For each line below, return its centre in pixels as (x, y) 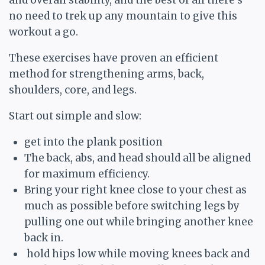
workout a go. (45, 32)
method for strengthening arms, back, (106, 74)
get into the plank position (93, 142)
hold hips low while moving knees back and (137, 254)
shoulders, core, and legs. (73, 90)
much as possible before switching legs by (132, 206)
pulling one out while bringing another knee (138, 222)
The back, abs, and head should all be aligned (137, 158)
